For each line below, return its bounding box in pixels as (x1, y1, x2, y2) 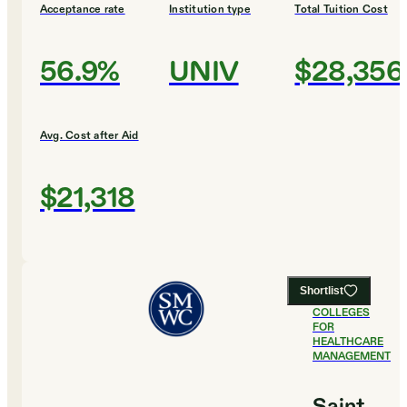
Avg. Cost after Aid (40, 128, 139, 144)
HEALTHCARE (313, 334, 383, 350)
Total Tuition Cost (294, 2, 388, 17)
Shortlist (300, 284, 343, 298)
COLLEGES (313, 305, 370, 321)
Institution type (169, 2, 251, 17)
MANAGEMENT (313, 349, 391, 364)
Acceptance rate (40, 2, 125, 17)
